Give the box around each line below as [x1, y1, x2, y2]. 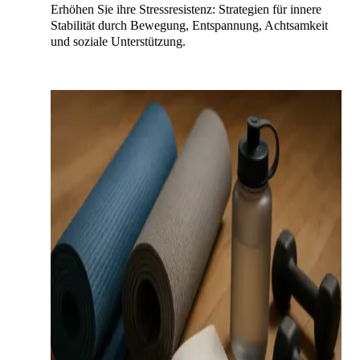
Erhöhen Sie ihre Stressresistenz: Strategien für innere [51, 2, 321, 16]
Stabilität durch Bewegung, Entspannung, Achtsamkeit [51, 18, 328, 32]
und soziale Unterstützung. [51, 34, 186, 48]
